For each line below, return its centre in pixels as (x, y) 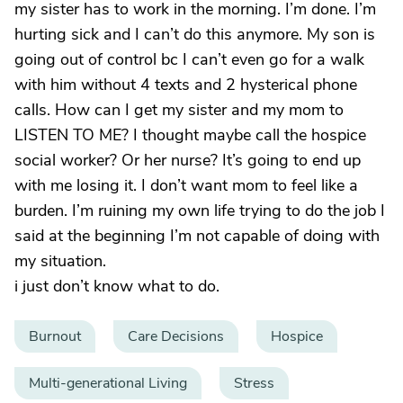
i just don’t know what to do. (117, 286)
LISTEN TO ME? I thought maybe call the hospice (190, 135)
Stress (254, 383)
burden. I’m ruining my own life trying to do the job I (200, 210)
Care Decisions (176, 336)
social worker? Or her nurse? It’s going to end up (188, 160)
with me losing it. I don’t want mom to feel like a (186, 185)
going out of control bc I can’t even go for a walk (189, 59)
